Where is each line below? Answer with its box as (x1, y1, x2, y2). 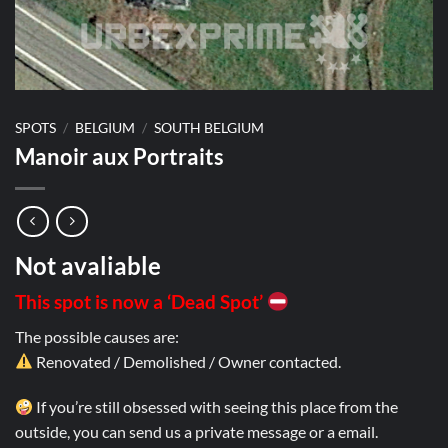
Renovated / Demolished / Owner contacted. (33, 351, 342, 371)
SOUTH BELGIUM (154, 119, 265, 136)
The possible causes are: (15, 326, 179, 346)
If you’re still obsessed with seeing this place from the (33, 397, 399, 417)
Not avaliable (15, 251, 161, 281)
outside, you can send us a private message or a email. (15, 422, 378, 442)
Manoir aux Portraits (15, 143, 224, 171)
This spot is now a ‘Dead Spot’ (15, 290, 267, 314)
